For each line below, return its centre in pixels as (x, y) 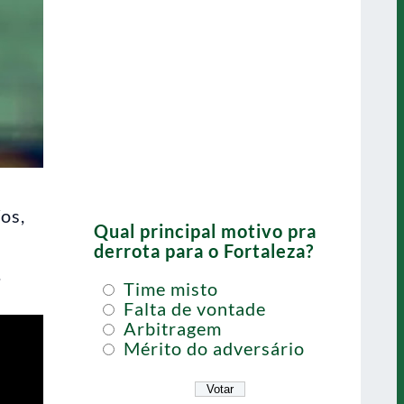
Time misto (169, 289)
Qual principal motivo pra (205, 231)
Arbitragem (170, 328)
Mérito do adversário (212, 348)
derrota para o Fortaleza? (204, 251)
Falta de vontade (193, 308)
